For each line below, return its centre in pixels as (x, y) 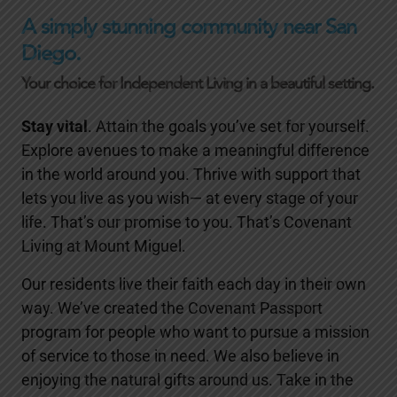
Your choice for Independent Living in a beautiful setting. (198, 82)
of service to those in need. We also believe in (180, 355)
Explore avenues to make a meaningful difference (195, 150)
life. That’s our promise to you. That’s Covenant (187, 222)
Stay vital (54, 126)
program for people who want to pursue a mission (195, 331)
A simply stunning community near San (189, 26)
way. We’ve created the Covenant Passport (172, 307)
